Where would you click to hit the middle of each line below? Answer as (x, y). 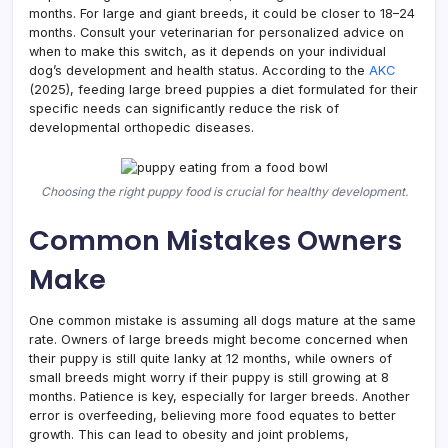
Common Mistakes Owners (215, 240)
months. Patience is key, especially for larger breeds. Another (219, 396)
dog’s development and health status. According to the (199, 70)
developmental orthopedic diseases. (141, 127)
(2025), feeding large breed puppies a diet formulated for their (223, 89)
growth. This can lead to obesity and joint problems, (189, 434)
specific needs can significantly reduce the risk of (184, 108)
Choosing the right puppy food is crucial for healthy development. (224, 191)
